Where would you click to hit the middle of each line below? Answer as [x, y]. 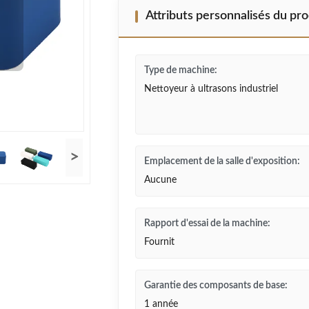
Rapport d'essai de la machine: [207, 223]
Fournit [159, 242]
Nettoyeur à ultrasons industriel [211, 89]
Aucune [160, 180]
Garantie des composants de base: [216, 286]
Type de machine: [181, 70]
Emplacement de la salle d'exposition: [222, 161]
